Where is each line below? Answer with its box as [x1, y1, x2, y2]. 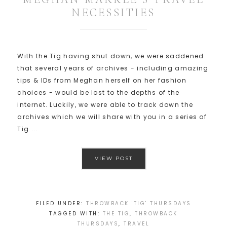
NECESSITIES [71, 6, 156, 20]
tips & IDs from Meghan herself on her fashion [17, 76, 186, 85]
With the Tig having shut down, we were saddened [17, 52, 204, 61]
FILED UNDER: [35, 200, 86, 208]
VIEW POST [94, 155, 133, 162]
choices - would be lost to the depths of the [17, 88, 180, 97]
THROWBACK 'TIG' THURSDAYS [86, 200, 192, 208]
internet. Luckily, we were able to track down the [17, 100, 194, 109]
